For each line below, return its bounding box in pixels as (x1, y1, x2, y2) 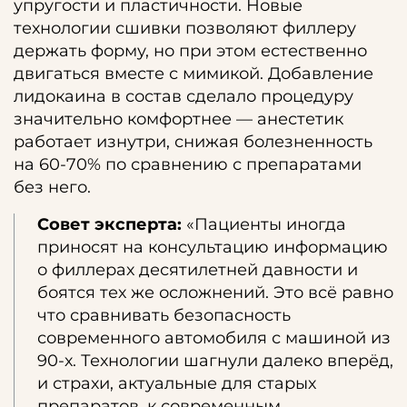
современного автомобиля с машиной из (37, 328, 391, 348)
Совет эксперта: (37, 214, 182, 234)
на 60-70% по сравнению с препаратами (14, 154, 362, 174)
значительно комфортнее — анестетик (14, 109, 343, 129)
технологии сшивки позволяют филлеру (14, 18, 356, 38)
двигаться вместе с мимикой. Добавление (14, 64, 373, 84)
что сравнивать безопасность (37, 305, 291, 325)
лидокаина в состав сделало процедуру (14, 86, 353, 106)
